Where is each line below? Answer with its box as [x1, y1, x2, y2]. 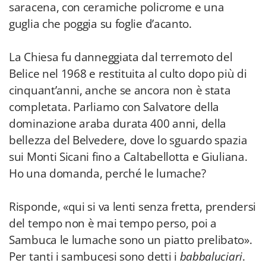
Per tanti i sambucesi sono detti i [9, 249, 180, 264]
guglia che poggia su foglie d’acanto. [9, 16, 192, 31]
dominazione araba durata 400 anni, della [9, 116, 227, 131]
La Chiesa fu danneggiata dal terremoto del [9, 49, 233, 65]
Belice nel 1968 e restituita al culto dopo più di [9, 66, 247, 81]
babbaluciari [179, 249, 242, 264]
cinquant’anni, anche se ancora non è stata [9, 83, 231, 98]
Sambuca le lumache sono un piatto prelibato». [9, 232, 252, 248]
